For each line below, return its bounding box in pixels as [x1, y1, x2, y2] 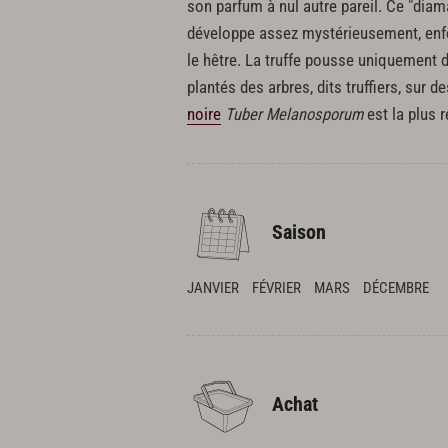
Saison [272, 220, 326, 245]
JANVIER [187, 278, 239, 297]
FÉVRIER [252, 278, 301, 297]
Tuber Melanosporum [225, 104, 363, 124]
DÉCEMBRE [363, 278, 429, 297]
